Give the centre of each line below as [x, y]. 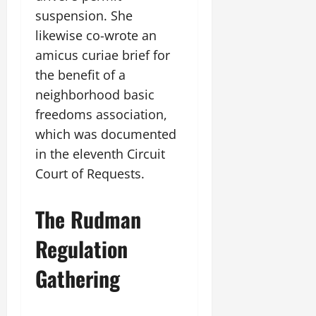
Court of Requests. [90, 174]
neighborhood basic [95, 95]
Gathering [78, 278]
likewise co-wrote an [96, 35]
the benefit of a [80, 75]
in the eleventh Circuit [100, 154]
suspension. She [84, 16]
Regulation [81, 249]
